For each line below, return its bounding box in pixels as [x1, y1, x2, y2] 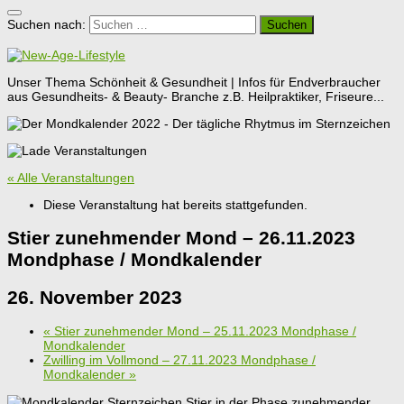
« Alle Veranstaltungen [7, 170, 134, 185]
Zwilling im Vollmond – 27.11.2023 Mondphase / [43, 353, 316, 368]
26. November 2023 [7, 286, 182, 308]
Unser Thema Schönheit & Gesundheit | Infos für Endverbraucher [7, 74, 381, 89]
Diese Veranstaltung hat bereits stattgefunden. [43, 197, 308, 212]
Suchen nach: [7, 17, 86, 32]
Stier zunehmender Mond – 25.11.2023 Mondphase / [50, 324, 356, 339]
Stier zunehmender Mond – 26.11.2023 [7, 227, 355, 249]
